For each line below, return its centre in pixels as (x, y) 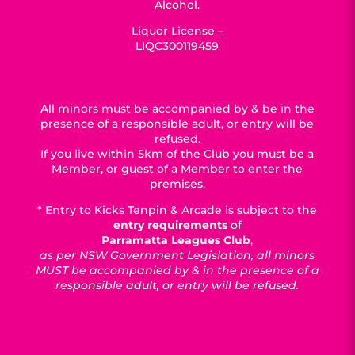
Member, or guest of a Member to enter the (177, 169)
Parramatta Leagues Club (176, 240)
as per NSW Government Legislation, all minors (177, 255)
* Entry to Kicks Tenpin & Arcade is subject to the (177, 210)
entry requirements (170, 225)
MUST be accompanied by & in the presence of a (177, 270)
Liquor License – (177, 31)
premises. (177, 184)
